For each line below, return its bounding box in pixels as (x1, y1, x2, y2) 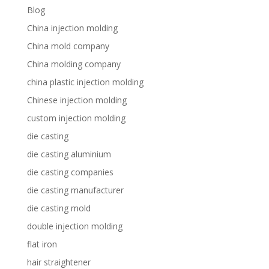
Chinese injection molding (26, 94, 127, 106)
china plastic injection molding (26, 76, 144, 88)
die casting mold (26, 202, 91, 214)
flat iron (26, 238, 57, 250)
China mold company (26, 40, 109, 52)
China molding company (26, 58, 121, 70)
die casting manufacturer (26, 184, 124, 196)
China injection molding (26, 22, 118, 34)
